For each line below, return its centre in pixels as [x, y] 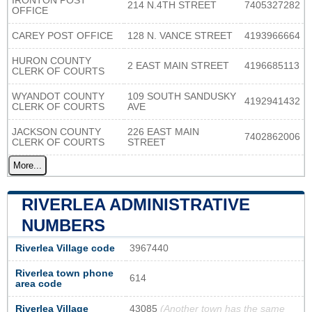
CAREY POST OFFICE [62, 36]
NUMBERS [63, 225]
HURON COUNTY [52, 61]
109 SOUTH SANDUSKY [182, 96]
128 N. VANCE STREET [180, 36]
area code [39, 283]
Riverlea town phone [64, 273]
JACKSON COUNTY [56, 132]
